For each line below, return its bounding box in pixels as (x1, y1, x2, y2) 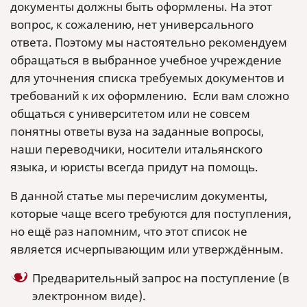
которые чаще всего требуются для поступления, (10, 206, 291, 221)
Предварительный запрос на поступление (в (32, 270, 289, 286)
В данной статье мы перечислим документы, (10, 188, 267, 204)
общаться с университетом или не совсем (10, 106, 250, 121)
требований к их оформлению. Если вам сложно (10, 88, 289, 103)
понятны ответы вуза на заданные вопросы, (10, 123, 264, 139)
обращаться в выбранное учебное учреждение (10, 52, 282, 68)
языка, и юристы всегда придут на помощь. (10, 159, 258, 175)
